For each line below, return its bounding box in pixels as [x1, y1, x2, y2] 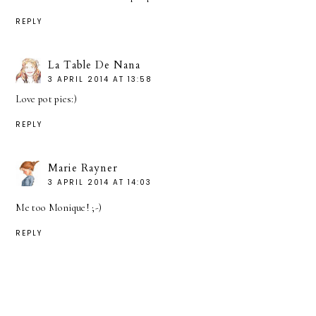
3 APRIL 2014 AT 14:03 [48, 176, 152, 188]
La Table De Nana [48, 57, 141, 72]
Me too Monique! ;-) [16, 201, 102, 214]
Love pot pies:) [16, 92, 77, 105]
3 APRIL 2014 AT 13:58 [48, 73, 153, 85]
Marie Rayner [48, 160, 119, 175]
